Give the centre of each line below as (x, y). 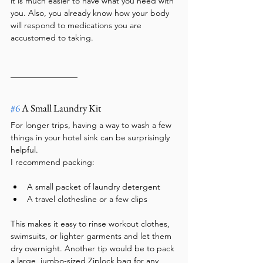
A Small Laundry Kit (60, 108)
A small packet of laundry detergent (94, 186)
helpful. (24, 149)
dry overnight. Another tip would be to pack (94, 248)
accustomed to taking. (52, 37)
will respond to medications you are (77, 25)
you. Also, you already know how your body (91, 13)
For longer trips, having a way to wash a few (92, 125)
